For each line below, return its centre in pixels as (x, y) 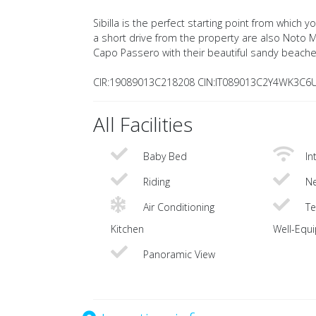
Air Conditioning (177, 207)
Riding (155, 182)
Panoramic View (178, 255)
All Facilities (143, 124)
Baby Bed (164, 157)
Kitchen (127, 229)
